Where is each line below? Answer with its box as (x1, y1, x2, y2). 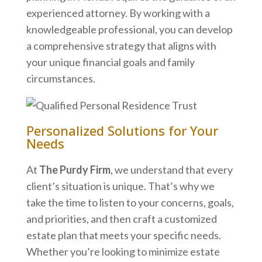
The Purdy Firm (39, 163, 111, 176)
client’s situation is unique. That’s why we (26, 179, 215, 192)
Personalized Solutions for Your (26, 121, 218, 139)
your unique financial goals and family (26, 55, 195, 68)
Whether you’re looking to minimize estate (26, 244, 220, 258)
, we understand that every (110, 163, 233, 176)
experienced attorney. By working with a (26, 6, 210, 19)
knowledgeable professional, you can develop (26, 22, 233, 36)
